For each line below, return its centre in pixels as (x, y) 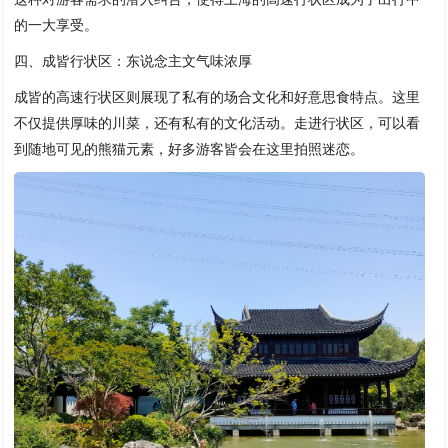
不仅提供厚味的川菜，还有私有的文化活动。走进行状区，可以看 (217, 122)
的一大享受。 (56, 24)
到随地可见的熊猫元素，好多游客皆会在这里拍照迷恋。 (189, 148)
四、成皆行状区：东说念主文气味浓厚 (133, 60)
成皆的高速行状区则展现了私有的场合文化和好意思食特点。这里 (217, 96)
